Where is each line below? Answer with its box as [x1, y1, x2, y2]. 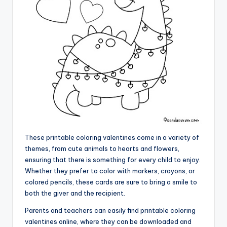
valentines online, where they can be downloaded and [25, 217, 192, 225]
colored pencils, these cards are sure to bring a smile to [25, 177, 197, 186]
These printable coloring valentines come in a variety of [25, 133, 199, 141]
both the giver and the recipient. [25, 188, 125, 197]
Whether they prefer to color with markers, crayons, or [25, 166, 195, 175]
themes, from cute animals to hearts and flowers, [25, 144, 179, 153]
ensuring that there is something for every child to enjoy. [25, 155, 201, 164]
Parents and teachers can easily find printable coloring [25, 206, 196, 214]
